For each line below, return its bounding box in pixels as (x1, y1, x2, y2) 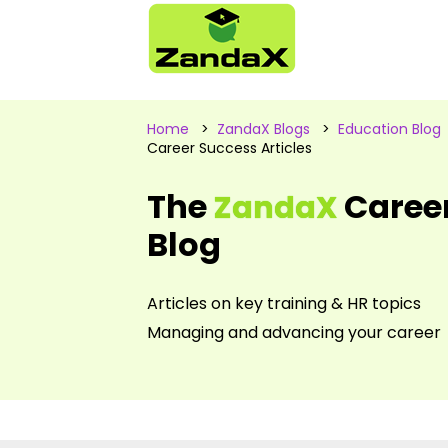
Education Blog (338, 119, 441, 139)
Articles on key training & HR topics (147, 292, 421, 315)
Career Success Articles (147, 138, 312, 158)
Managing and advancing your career (147, 321, 441, 344)
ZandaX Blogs (217, 119, 310, 139)
